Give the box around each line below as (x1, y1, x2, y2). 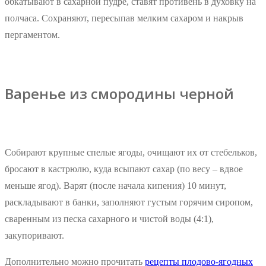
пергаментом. (5, 30, 60, 40)
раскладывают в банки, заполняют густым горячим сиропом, (5, 197, 253, 208)
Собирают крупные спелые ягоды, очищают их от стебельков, (5, 147, 257, 158)
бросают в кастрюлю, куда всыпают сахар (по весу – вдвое (5, 164, 243, 175)
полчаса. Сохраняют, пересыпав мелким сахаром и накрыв (5, 13, 243, 24)
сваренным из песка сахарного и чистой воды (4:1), (5, 214, 214, 224)
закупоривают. (5, 230, 64, 241)
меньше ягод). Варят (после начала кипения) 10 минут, (5, 180, 226, 191)
